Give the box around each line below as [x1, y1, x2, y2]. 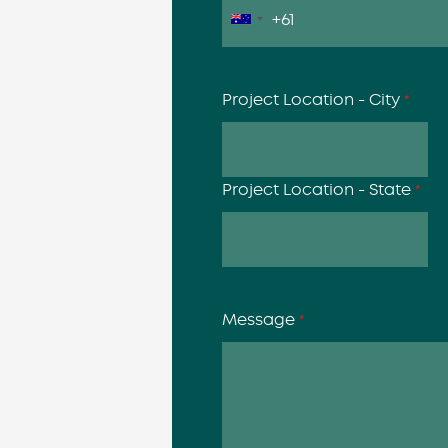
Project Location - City [222, 88, 404, 110]
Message [222, 308, 299, 330]
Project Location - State [222, 178, 415, 200]
